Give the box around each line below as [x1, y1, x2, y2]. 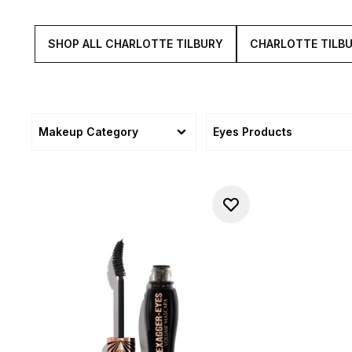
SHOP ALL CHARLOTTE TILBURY [48, 37, 223, 50]
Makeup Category [38, 125, 138, 138]
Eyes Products [213, 125, 293, 138]
